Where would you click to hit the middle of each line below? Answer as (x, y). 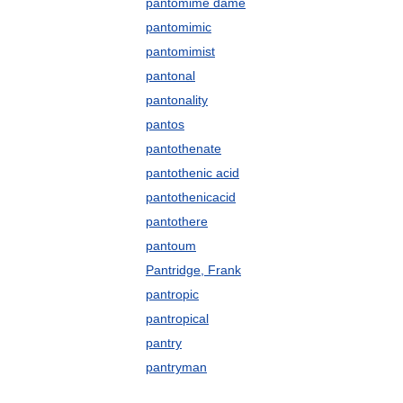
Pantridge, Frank (193, 270)
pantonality (177, 100)
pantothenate (184, 148)
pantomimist (180, 51)
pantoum (171, 246)
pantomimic (179, 27)
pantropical (177, 318)
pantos (165, 124)
